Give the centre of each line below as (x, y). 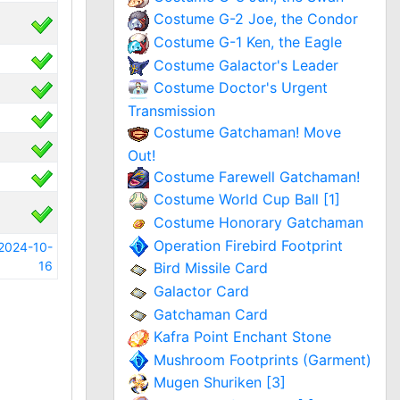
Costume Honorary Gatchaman (258, 222)
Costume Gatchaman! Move (247, 133)
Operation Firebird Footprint (248, 245)
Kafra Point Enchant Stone (242, 337)
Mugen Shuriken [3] (220, 383)
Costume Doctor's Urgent (241, 88)
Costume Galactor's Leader (246, 65)
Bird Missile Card (211, 268)
